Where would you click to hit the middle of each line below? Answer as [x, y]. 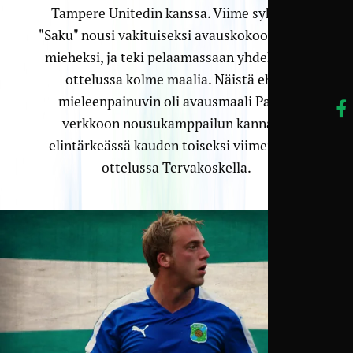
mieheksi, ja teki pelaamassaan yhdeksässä [176, 57]
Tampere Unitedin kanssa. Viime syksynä [176, 13]
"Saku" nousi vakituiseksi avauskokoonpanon [176, 35]
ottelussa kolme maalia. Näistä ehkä [176, 79]
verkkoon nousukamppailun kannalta [176, 123]
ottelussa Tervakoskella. [176, 167]
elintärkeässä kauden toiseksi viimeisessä [176, 145]
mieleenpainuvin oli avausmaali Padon [176, 101]
